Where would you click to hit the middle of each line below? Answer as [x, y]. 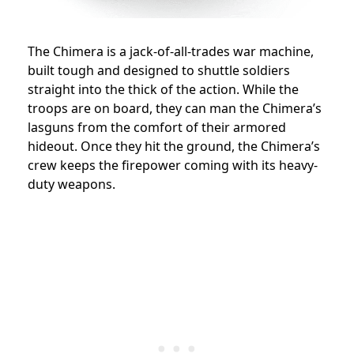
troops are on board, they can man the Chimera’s [175, 108]
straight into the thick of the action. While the [163, 89]
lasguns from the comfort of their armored [157, 127]
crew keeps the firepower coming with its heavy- [173, 165]
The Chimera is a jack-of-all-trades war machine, [171, 51]
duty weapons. [72, 184]
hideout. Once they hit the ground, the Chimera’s [174, 146]
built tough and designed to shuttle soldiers [159, 70]
